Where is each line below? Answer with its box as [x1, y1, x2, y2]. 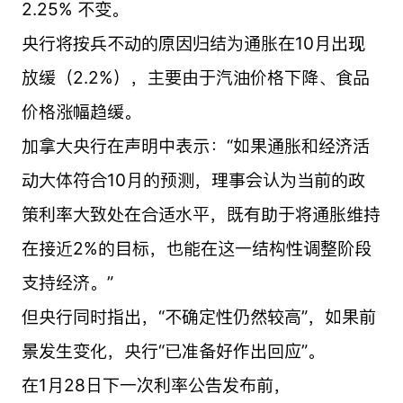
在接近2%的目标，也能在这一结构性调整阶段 [21, 237, 372, 259]
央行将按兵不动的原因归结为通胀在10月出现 [21, 31, 365, 54]
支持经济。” [21, 271, 113, 293]
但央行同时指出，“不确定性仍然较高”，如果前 [21, 305, 376, 327]
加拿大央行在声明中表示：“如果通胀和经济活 [21, 134, 370, 157]
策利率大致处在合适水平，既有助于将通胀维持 [21, 202, 381, 225]
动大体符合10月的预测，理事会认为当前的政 [21, 168, 365, 191]
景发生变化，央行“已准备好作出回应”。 [21, 339, 325, 362]
